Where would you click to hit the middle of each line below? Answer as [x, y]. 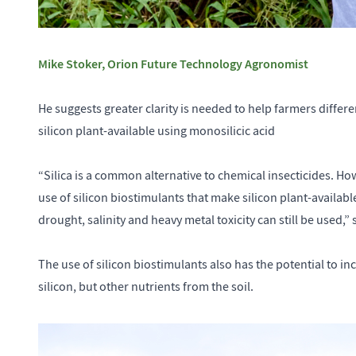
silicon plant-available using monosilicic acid [157, 132]
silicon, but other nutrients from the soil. [146, 287]
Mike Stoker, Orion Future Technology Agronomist [173, 64]
